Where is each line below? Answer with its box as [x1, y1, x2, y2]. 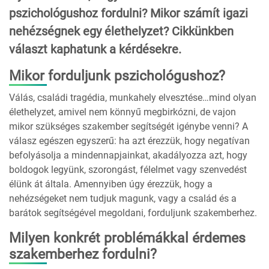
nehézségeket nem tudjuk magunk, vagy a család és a [9, 193, 237, 205]
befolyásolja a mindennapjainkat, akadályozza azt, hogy [9, 150, 247, 162]
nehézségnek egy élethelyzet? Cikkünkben [9, 24, 234, 39]
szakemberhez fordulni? [9, 246, 160, 263]
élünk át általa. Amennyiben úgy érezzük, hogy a [9, 178, 213, 190]
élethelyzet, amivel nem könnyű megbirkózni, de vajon [9, 106, 236, 118]
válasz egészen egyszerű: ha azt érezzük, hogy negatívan [9, 135, 250, 147]
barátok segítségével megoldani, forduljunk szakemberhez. [9, 207, 257, 219]
